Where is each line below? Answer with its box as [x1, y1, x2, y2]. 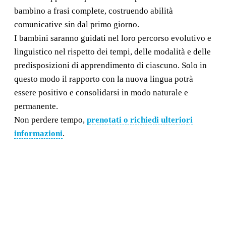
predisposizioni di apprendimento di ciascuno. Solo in [14, 60, 207, 70]
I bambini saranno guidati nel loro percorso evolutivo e [14, 33, 211, 43]
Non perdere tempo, [14, 115, 87, 125]
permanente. [14, 101, 58, 111]
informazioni [14, 128, 63, 138]
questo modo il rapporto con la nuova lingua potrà [14, 74, 193, 84]
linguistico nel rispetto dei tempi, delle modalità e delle [14, 46, 211, 56]
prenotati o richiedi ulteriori [87, 115, 193, 125]
